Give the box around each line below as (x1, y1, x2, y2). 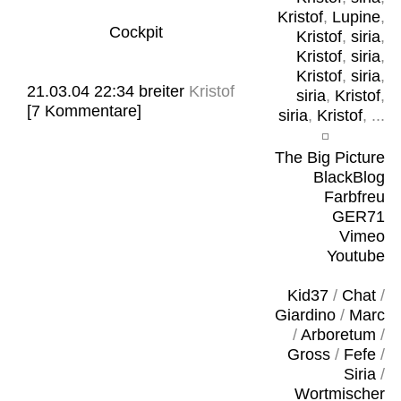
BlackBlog (312, 168, 385, 186)
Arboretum (300, 326, 376, 344)
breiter (139, 82, 184, 100)
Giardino (274, 306, 336, 324)
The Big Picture (274, 149, 385, 166)
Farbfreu (323, 188, 385, 206)
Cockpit (108, 23, 163, 41)
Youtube (326, 247, 385, 265)
